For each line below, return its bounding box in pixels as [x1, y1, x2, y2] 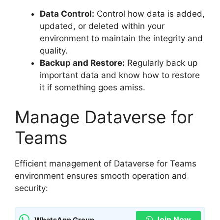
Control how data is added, [94, 9, 205, 19]
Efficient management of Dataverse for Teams [15, 158, 196, 168]
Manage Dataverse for [15, 106, 193, 127]
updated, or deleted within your [40, 21, 165, 31]
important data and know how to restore [40, 70, 200, 81]
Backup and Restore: [40, 58, 125, 68]
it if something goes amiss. [40, 82, 145, 93]
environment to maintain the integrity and [40, 33, 203, 44]
